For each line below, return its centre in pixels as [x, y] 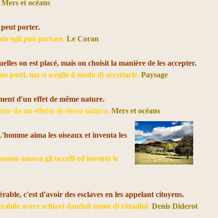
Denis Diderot [175, 206]
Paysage [155, 75]
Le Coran [83, 39]
